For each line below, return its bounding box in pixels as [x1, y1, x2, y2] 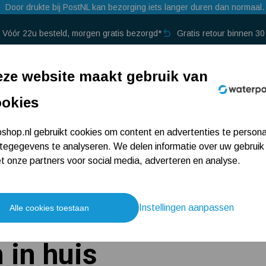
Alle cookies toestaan [9, 203, 89, 213]
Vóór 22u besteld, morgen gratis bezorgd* [2, 28, 161, 38]
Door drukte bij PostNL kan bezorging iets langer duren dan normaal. [5, 2, 264, 12]
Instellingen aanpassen [139, 202, 234, 213]
